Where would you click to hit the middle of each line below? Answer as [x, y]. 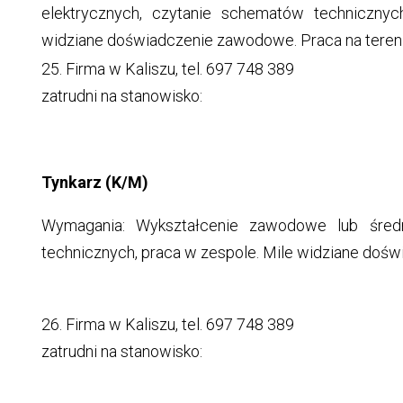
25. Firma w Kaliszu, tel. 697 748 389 [167, 69]
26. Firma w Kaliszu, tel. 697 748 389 [167, 325]
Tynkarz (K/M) [94, 183]
